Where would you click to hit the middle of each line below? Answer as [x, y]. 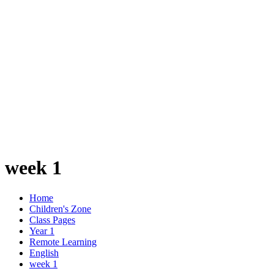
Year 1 [42, 231]
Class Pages [52, 220]
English [44, 253]
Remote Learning [63, 242]
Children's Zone [60, 209]
